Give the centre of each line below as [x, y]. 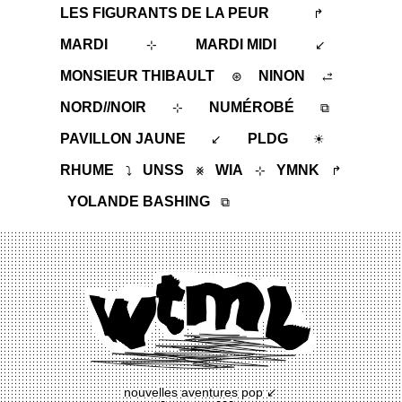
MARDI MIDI [236, 44]
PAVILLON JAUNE [123, 138]
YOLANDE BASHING [139, 201]
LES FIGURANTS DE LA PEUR [165, 13]
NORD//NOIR [104, 107]
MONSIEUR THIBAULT [138, 75]
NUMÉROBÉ [252, 107]
